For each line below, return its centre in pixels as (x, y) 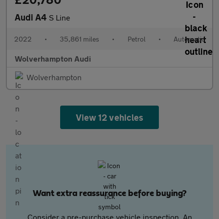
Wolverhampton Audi (53, 58)
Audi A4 (32, 17)
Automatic (189, 39)
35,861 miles (80, 39)
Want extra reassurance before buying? (109, 194)
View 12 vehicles (109, 117)
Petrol (136, 39)
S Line (60, 17)
